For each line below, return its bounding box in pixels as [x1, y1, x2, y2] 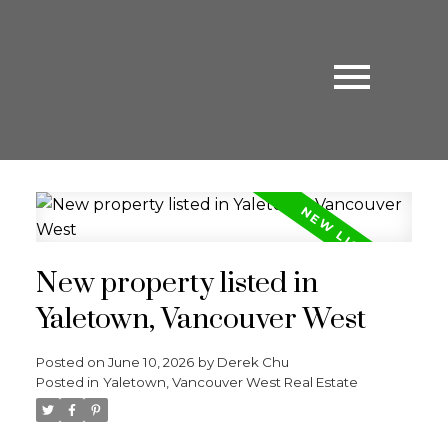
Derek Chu [216, 353, 289, 370]
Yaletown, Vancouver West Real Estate [102, 373, 358, 390]
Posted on [35, 353, 108, 370]
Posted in [35, 373, 99, 390]
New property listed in [35, 265, 318, 302]
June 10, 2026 [107, 353, 194, 370]
